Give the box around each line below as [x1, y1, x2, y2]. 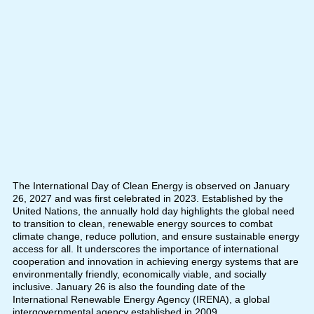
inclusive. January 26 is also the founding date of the [12, 280, 245, 292]
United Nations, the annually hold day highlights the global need [12, 205, 294, 217]
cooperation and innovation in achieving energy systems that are [12, 255, 299, 267]
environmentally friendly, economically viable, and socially [12, 268, 266, 280]
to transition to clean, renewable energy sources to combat [12, 217, 273, 229]
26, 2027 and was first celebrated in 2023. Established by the [12, 192, 283, 204]
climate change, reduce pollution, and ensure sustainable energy [12, 230, 299, 242]
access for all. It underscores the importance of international [12, 243, 278, 254]
